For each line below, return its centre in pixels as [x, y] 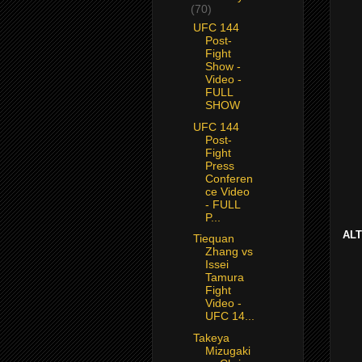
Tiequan [213, 239]
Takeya [211, 337]
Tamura [224, 278]
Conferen [229, 178]
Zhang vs [229, 252]
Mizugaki [227, 350]
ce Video [227, 191]
